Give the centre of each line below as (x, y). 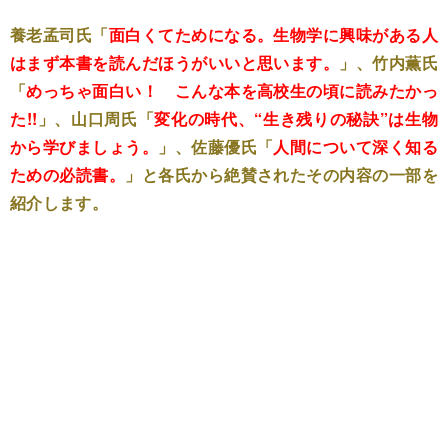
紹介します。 (59, 202)
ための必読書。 (68, 174)
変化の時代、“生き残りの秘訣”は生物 (296, 118)
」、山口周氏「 (96, 118)
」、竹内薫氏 (388, 62)
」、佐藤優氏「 (216, 146)
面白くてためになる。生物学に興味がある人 (273, 34)
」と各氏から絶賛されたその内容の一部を (281, 174)
